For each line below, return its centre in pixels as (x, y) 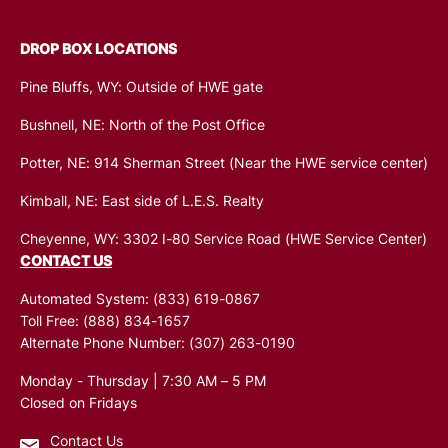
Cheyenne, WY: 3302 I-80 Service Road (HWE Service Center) (223, 241)
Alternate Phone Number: (104, 345)
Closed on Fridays (78, 405)
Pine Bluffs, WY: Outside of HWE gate (141, 89)
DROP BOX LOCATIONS (98, 51)
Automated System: (86, 301)
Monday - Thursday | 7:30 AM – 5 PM (143, 383)
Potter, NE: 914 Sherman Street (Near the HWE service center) (224, 165)
